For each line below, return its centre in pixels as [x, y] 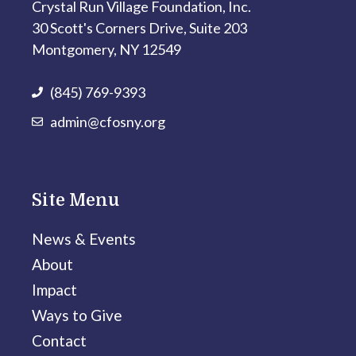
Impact [54, 289]
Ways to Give [77, 315]
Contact [59, 340]
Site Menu [75, 199]
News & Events [84, 238]
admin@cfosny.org [108, 121]
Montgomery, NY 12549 [106, 49]
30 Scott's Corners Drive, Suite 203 [139, 27]
